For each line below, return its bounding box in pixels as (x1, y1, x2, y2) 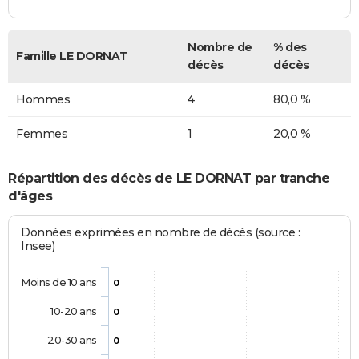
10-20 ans (50, 305, 97, 318)
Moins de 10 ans (21, 276, 97, 289)
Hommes (16, 92, 70, 107)
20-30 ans (47, 333, 97, 347)
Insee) (21, 239, 55, 254)
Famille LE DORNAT (16, 49, 127, 64)
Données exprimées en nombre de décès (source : (21, 225, 301, 240)
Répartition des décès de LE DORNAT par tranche (8, 170, 329, 186)
